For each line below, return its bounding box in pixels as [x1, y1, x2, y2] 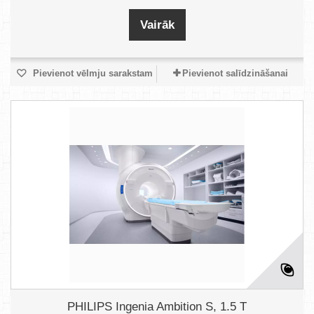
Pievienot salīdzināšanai [182, 68, 288, 78]
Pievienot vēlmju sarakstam [29, 68, 153, 78]
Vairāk [139, 18, 175, 32]
